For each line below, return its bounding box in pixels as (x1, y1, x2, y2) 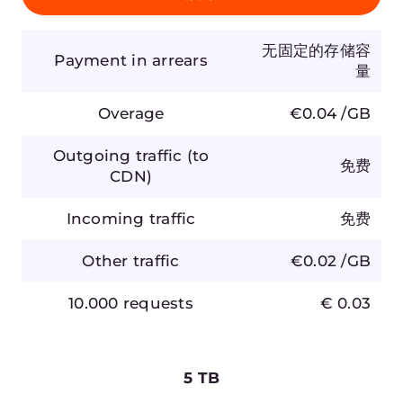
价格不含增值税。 (139, 329, 264, 348)
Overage (111, 114, 178, 133)
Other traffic (95, 241, 193, 260)
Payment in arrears (67, 72, 221, 91)
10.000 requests (82, 283, 207, 302)
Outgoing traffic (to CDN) (42, 157, 246, 175)
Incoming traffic (79, 199, 210, 218)
